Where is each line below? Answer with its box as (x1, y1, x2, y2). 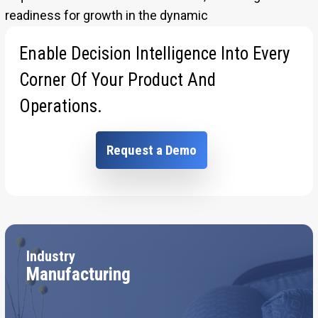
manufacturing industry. (4, 28, 139, 43)
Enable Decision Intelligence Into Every (18, 43, 290, 65)
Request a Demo (106, 142, 197, 159)
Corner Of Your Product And (18, 70, 216, 91)
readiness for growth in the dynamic (4, 8, 208, 23)
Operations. (18, 96, 102, 117)
